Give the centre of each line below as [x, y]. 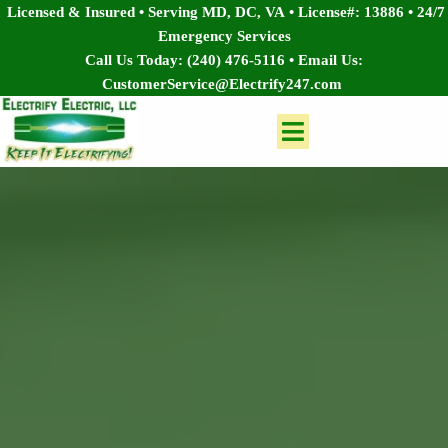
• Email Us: [324, 60]
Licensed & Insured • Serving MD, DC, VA [146, 12]
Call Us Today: [136, 60]
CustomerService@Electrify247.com [222, 84]
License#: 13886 [353, 12]
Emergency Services [224, 36]
